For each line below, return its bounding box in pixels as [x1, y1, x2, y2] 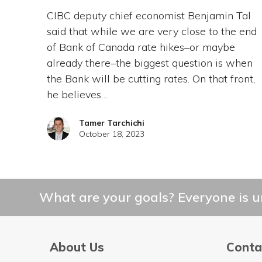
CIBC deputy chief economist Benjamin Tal [46, 9, 251, 23]
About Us [49, 240, 104, 255]
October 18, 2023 [78, 129, 144, 140]
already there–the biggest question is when [46, 56, 253, 70]
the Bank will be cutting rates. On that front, [46, 72, 255, 86]
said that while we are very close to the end [46, 25, 257, 39]
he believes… [46, 88, 108, 102]
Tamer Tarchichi [78, 118, 144, 129]
